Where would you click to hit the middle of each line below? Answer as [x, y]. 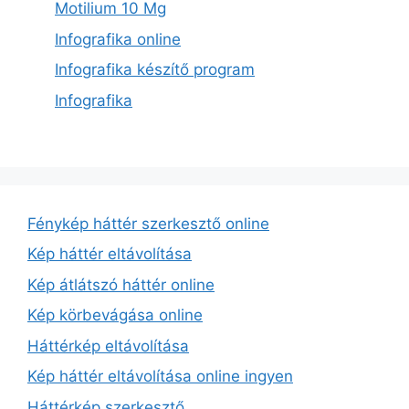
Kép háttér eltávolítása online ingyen [160, 377]
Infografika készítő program [155, 70]
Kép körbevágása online [115, 315]
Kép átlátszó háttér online [121, 284]
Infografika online [118, 39]
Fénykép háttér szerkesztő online [148, 223]
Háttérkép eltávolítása [108, 346]
